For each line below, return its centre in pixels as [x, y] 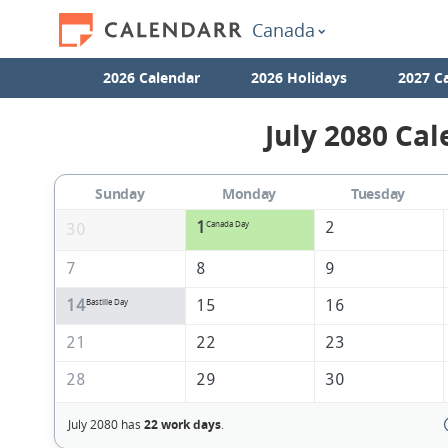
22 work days [182, 425]
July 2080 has [105, 424]
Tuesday [378, 194]
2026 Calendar [151, 77]
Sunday [120, 194]
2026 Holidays [298, 77]
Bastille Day [106, 302]
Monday [249, 194]
